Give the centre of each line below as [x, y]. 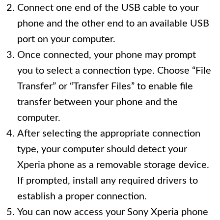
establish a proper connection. [82, 197]
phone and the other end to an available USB [113, 24]
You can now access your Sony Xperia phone [113, 212]
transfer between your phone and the [97, 102]
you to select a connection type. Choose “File [114, 71]
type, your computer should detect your [102, 150]
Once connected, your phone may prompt [107, 55]
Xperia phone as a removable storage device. [113, 165]
